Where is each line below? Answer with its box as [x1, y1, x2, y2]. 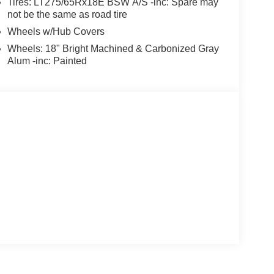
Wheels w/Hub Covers [7, 26, 105, 37]
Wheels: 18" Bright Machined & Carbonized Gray [7, 43, 219, 54]
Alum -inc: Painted [7, 56, 87, 67]
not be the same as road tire [7, 9, 127, 20]
